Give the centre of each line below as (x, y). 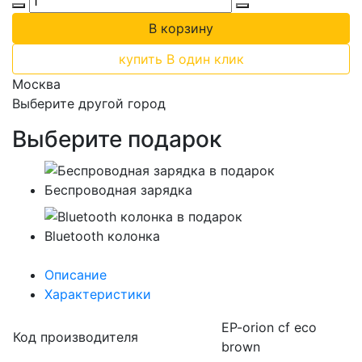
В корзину (181, 28)
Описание (76, 275)
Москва (36, 84)
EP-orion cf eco (269, 328)
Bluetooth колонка (102, 236)
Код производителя (76, 337)
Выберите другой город (89, 103)
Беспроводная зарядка (118, 189)
